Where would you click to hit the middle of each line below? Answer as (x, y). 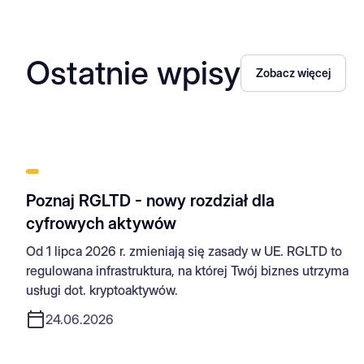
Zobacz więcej (293, 72)
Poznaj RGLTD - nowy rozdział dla (150, 200)
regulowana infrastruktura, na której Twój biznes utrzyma (187, 270)
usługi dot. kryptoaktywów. (102, 290)
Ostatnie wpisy (133, 72)
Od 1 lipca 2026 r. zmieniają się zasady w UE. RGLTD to (184, 251)
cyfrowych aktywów (101, 223)
